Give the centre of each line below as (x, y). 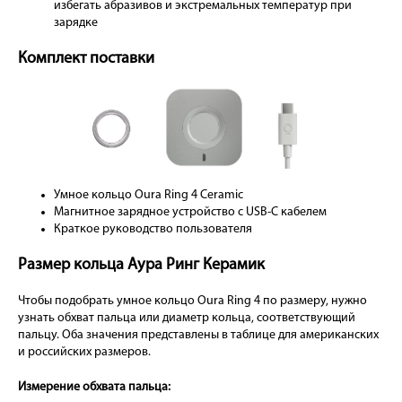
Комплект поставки (86, 59)
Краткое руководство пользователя (153, 229)
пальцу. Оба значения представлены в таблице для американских (198, 335)
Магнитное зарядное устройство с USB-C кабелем (190, 212)
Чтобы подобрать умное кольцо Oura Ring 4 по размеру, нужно (192, 301)
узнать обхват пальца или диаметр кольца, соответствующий (187, 318)
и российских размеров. (86, 352)
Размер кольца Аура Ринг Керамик (141, 265)
